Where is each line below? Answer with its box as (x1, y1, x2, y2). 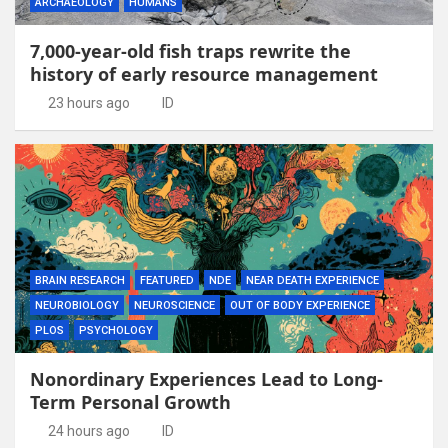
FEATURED (140, 273, 194, 287)
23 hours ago (47, 94, 130, 111)
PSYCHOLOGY (79, 323, 153, 337)
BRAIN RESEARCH (35, 273, 125, 287)
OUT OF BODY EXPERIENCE (230, 298, 370, 312)
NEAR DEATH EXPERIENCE (246, 273, 379, 287)
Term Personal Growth (30, 389, 231, 414)
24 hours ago (47, 422, 130, 439)
